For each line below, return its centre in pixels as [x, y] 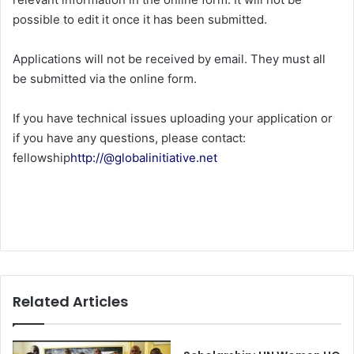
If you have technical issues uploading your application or [173, 119]
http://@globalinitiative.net [144, 158]
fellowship [41, 158]
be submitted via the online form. [105, 79]
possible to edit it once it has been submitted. [140, 20]
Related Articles [70, 302]
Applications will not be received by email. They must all [169, 59]
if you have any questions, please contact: [129, 138]
